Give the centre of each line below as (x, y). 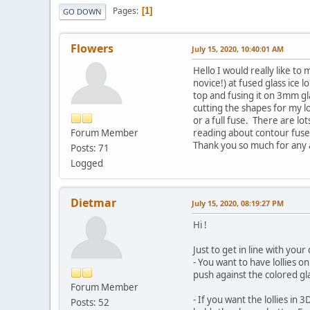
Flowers (92, 48)
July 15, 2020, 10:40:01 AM (238, 48)
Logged (87, 163)
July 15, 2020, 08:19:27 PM (238, 203)
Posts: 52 (90, 302)
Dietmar (93, 202)
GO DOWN (82, 11)
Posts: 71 (90, 148)
